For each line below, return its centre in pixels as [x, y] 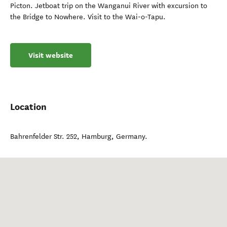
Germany [130, 137]
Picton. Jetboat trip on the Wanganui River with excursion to [109, 6]
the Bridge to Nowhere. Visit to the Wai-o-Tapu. [88, 17]
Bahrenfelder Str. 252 [44, 137]
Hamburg [97, 137]
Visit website [51, 55]
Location [28, 107]
